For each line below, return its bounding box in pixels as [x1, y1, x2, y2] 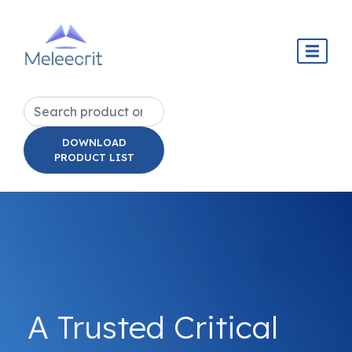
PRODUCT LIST [53, 151, 134, 163]
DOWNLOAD [61, 136, 126, 148]
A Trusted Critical [27, 307, 278, 346]
